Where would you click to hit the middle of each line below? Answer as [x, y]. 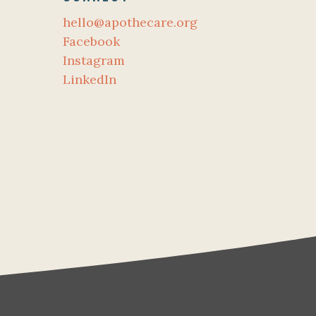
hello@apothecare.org [130, 22]
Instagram [94, 60]
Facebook [92, 41]
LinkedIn [90, 79]
